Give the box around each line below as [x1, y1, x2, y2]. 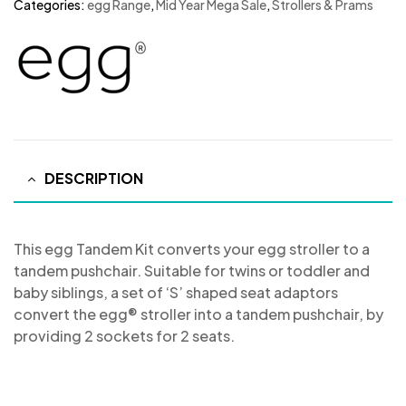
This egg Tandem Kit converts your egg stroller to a [14, 239, 370, 259]
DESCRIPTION [44, 168, 143, 188]
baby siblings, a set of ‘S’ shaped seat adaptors [14, 283, 338, 303]
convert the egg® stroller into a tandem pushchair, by [14, 304, 383, 324]
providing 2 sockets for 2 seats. [14, 326, 235, 346]
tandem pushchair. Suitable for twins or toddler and [14, 261, 370, 281]
